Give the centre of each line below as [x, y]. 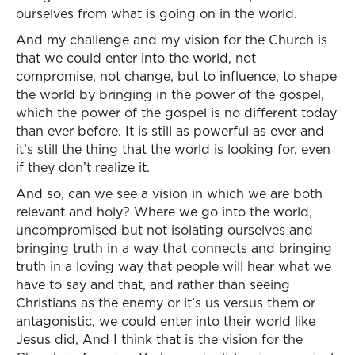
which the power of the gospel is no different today [176, 113]
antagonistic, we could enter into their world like [166, 321]
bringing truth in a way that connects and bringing [174, 248]
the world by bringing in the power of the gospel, [170, 94]
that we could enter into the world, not [136, 58]
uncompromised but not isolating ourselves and [164, 230]
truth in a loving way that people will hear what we [174, 266]
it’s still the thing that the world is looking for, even [173, 149]
